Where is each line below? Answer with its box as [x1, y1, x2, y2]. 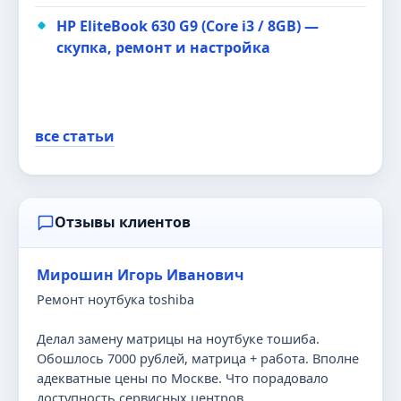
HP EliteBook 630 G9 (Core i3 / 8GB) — [56, 16, 319, 36]
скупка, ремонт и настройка [56, 38, 270, 57]
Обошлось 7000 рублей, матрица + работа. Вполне [37, 349, 359, 367]
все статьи [35, 126, 115, 146]
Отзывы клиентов [55, 212, 191, 232]
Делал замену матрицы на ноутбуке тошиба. [37, 329, 320, 347]
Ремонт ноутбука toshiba [37, 290, 194, 308]
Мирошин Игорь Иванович [37, 265, 244, 285]
